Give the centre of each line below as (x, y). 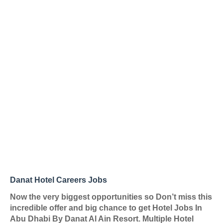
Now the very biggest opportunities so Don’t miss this (111, 197)
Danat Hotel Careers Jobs (58, 180)
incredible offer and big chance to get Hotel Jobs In (106, 208)
